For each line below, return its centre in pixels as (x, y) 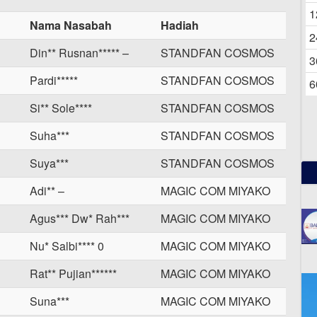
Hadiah (180, 25)
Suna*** (50, 301)
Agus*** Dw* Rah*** (80, 218)
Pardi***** (54, 80)
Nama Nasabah (71, 25)
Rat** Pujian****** (73, 273)
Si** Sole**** (61, 108)
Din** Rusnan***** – (79, 53)
